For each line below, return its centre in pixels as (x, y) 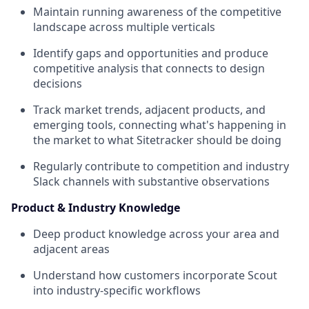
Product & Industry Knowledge (96, 208)
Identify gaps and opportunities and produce (151, 53)
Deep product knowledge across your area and (156, 234)
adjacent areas (71, 249)
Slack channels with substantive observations (151, 182)
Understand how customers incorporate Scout (155, 276)
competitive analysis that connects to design (149, 69)
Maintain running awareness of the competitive (157, 12)
